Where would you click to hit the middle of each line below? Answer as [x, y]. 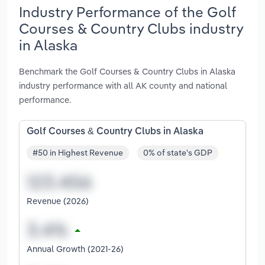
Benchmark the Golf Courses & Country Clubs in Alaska [127, 71]
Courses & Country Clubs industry [131, 28]
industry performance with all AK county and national [123, 85]
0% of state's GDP [178, 153]
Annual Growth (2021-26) [75, 249]
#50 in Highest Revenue [78, 153]
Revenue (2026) [58, 201]
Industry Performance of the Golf [127, 12]
